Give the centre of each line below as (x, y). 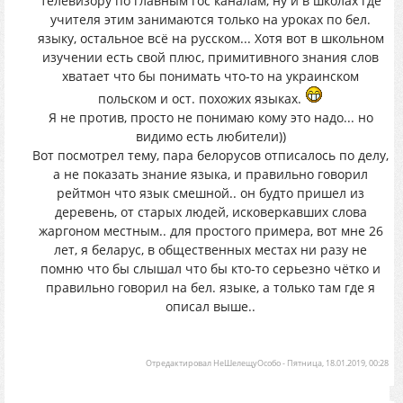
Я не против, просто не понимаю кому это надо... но (210, 117)
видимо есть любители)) (210, 136)
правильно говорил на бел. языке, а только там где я (210, 287)
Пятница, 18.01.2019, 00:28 (338, 363)
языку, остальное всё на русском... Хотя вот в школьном (210, 38)
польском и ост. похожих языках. (201, 99)
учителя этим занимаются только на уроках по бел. (210, 19)
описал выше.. (210, 306)
